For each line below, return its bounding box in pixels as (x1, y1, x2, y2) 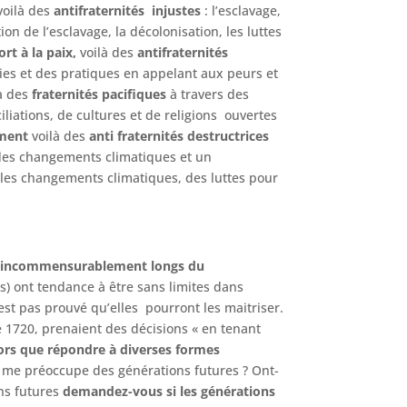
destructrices (187, 126, 270, 144)
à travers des (166, 84, 250, 103)
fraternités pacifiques (32, 84, 167, 103)
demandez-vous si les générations (63, 382, 276, 400)
